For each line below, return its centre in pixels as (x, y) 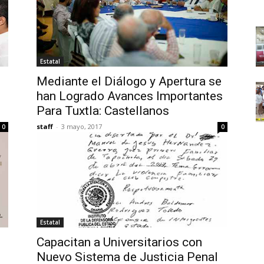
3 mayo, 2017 (82, 127)
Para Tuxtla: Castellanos (103, 111)
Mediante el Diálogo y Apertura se (129, 82)
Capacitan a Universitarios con (119, 242)
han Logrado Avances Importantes (130, 96)
